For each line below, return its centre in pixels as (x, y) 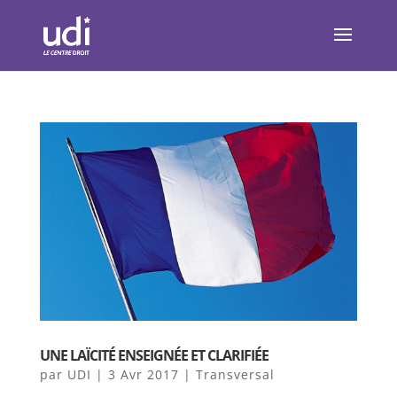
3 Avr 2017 (143, 374)
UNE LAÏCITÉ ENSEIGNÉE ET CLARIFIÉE (154, 355)
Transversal (235, 374)
